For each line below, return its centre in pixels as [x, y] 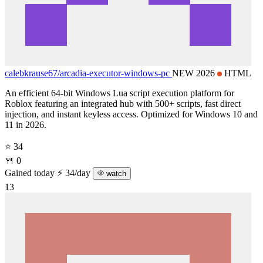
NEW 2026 [195, 73]
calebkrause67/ [32, 73]
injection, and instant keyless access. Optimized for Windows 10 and [131, 114]
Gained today [30, 173]
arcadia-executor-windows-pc [115, 73]
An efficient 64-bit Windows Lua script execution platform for [119, 93]
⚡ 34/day [75, 173]
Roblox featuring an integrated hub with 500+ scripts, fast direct [123, 103]
